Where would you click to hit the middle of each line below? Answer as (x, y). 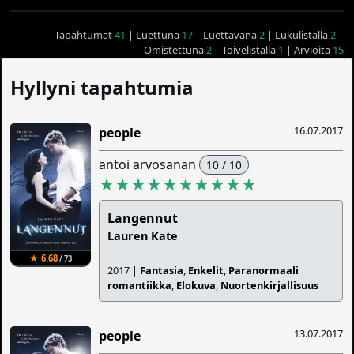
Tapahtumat (84, 35)
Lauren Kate (143, 236)
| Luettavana (226, 35)
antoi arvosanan (149, 165)
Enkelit (206, 271)
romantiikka (140, 286)
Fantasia (162, 271)
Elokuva (196, 286)
